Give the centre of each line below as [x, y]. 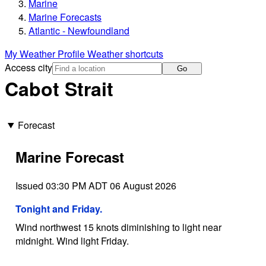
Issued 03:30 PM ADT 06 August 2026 [96, 185]
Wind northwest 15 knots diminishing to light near [118, 227]
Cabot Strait [59, 89]
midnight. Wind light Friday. [72, 240]
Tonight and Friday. [58, 208]
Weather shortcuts [125, 54]
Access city [28, 68]
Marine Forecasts [65, 17]
